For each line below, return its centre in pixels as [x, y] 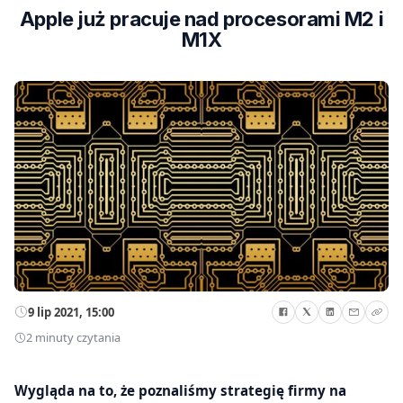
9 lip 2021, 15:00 [71, 312]
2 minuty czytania [73, 338]
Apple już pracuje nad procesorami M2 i [201, 19]
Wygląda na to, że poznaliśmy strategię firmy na [180, 390]
